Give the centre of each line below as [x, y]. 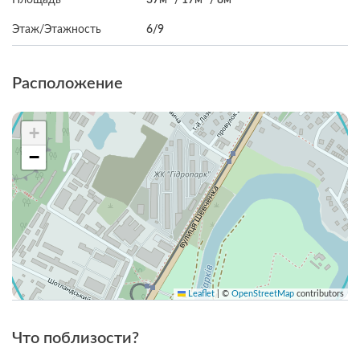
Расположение [67, 83]
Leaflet [200, 294]
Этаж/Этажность [57, 29]
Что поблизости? [76, 338]
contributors [319, 294]
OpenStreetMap [263, 294]
